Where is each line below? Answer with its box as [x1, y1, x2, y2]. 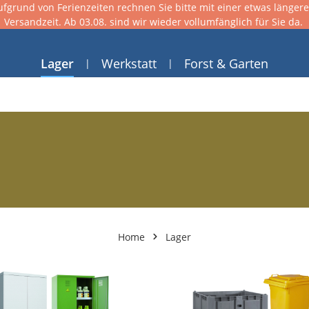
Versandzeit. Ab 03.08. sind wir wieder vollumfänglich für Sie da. [3, 15, 303, 28]
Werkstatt [101, 55, 157, 72]
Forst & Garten [184, 55, 268, 72]
